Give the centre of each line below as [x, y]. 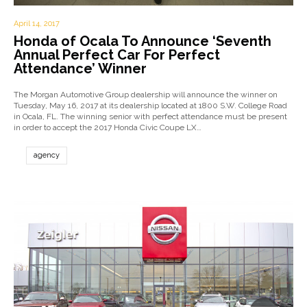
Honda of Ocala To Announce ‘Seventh [143, 41]
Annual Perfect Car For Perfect [117, 55]
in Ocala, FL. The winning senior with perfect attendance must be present [150, 116]
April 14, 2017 [37, 24]
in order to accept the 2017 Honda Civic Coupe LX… [108, 127]
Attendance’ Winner [80, 69]
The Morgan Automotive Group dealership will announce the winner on [146, 95]
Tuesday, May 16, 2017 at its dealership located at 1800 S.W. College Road [150, 106]
